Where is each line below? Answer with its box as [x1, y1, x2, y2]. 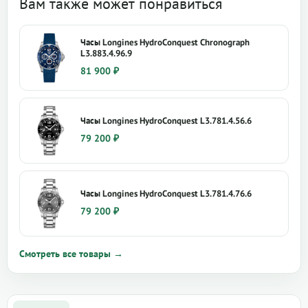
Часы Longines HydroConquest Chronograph [80, 36, 250, 48]
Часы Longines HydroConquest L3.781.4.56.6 [80, 114, 252, 126]
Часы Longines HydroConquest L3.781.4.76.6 [80, 187, 252, 199]
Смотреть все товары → [19, 247, 123, 260]
